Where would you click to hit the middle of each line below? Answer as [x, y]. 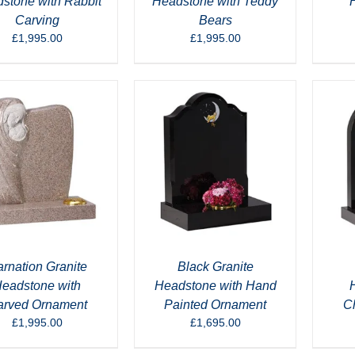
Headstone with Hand [215, 286]
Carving [37, 20]
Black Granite [215, 267]
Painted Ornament [215, 305]
